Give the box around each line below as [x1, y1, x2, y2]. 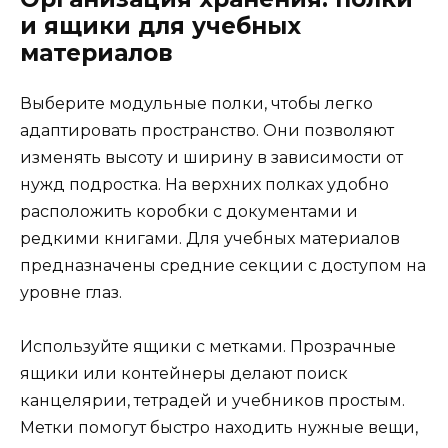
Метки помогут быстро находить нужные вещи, [20, 418, 418, 438]
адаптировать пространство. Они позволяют [20, 120, 394, 140]
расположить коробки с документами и [20, 201, 358, 221]
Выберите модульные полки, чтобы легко [20, 93, 373, 113]
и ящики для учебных [20, 11, 301, 40]
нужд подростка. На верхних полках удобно [20, 174, 389, 194]
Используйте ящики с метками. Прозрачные [20, 337, 396, 357]
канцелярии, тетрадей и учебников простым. [20, 391, 405, 411]
